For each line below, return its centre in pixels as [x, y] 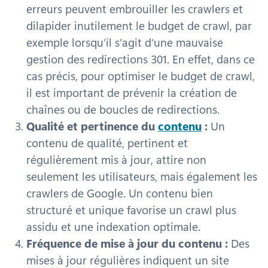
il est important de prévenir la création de [132, 92]
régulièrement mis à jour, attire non [116, 159]
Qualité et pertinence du [92, 126]
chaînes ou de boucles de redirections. [123, 109]
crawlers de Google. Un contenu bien [120, 193]
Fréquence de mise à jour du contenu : [127, 243]
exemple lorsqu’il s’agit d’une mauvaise [125, 42]
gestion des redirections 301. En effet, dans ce [141, 59]
